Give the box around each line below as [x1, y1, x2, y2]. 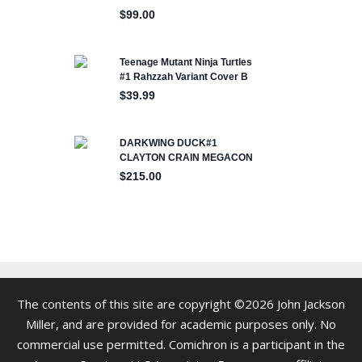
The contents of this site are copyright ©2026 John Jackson [17, 295, 345, 312]
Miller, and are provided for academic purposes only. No [26, 315, 336, 332]
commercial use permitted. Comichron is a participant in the [17, 335, 345, 352]
